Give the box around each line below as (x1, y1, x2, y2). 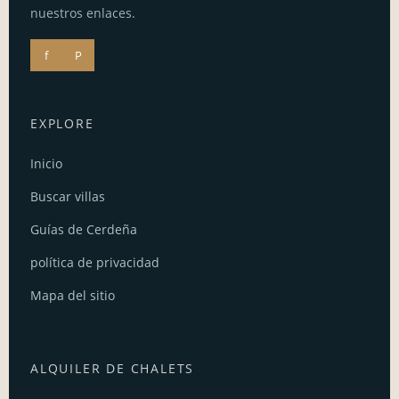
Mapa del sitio (30, 287, 115, 305)
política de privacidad (30, 254, 159, 272)
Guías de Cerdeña (30, 221, 137, 239)
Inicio (30, 155, 62, 173)
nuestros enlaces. (30, 4, 135, 22)
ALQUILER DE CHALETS (30, 360, 195, 378)
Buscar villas (30, 188, 105, 206)
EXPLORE (30, 115, 94, 133)
